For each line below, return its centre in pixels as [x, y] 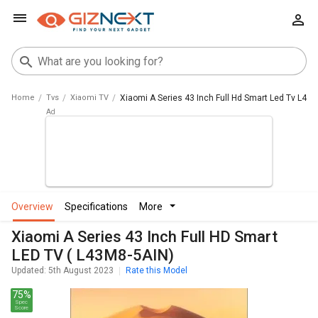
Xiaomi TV [89, 98]
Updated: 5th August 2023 [62, 270]
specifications [99, 207]
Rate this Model [157, 270]
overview [36, 207]
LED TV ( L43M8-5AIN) [93, 255]
